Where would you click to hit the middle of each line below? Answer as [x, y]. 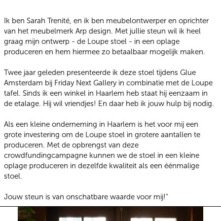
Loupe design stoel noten [153, 211]
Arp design [92, 31]
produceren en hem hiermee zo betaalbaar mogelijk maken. [104, 52]
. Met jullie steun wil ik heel [156, 31]
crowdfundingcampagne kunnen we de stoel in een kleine [101, 155]
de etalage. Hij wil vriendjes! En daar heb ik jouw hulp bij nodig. [109, 104]
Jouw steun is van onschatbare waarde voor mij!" [86, 197]
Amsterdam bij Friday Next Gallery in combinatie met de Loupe [108, 83]
